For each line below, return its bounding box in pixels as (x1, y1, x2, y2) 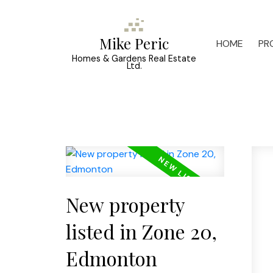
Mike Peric (99, 34, 169, 54)
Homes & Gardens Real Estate (72, 53, 197, 65)
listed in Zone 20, (65, 218, 217, 244)
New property (65, 191, 185, 218)
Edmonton (65, 244, 157, 271)
